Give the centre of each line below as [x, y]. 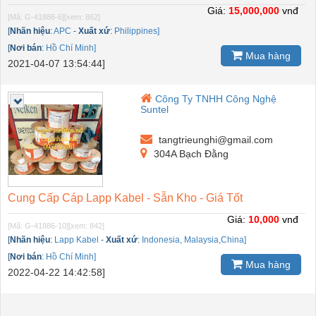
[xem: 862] [82, 17]
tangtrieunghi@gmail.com [215, 140]
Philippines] [137, 31]
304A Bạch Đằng [190, 154]
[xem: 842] [86, 226]
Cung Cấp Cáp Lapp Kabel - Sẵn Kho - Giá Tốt [125, 198]
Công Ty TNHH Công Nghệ [216, 99]
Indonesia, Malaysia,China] [194, 240]
